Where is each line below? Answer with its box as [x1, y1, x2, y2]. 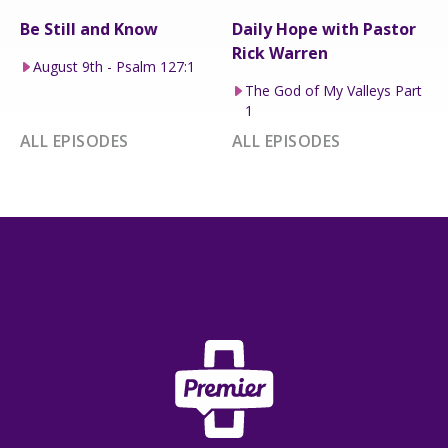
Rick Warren [232, 41, 328, 64]
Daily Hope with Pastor [232, 17, 416, 40]
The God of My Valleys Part [244, 80, 422, 100]
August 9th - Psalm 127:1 [32, 56, 195, 76]
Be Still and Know [20, 17, 158, 40]
